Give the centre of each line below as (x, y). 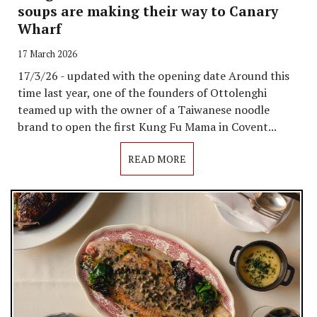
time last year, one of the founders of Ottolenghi (142, 93)
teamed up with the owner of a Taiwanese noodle (144, 110)
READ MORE (157, 159)
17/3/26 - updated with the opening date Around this (154, 76)
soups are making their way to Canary (148, 11)
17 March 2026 (47, 54)
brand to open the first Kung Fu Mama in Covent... (147, 127)
